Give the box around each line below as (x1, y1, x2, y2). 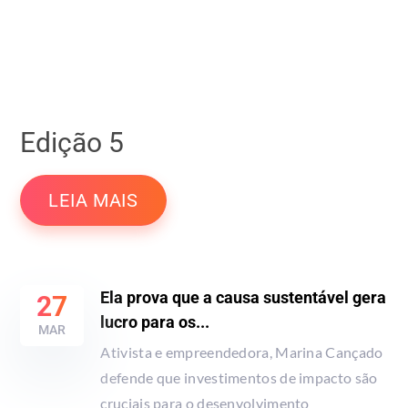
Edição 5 (20, 126, 125, 158)
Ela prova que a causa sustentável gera (100, 287, 387, 307)
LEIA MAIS (48, 189, 138, 211)
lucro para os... (100, 311, 210, 331)
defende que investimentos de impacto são (100, 368, 378, 386)
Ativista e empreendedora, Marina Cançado (100, 342, 383, 361)
